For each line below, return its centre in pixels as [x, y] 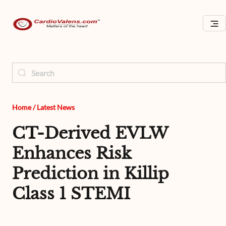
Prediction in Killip [91, 174]
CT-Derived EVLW [90, 133]
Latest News [56, 107]
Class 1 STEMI [71, 194]
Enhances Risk [72, 153]
